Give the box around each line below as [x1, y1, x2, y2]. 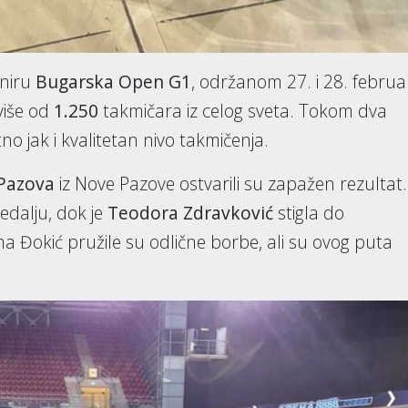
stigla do [273, 200, 344, 226]
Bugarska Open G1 [36, 69, 191, 95]
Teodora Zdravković [107, 200, 273, 226]
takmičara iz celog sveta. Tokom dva [98, 98, 387, 124]
